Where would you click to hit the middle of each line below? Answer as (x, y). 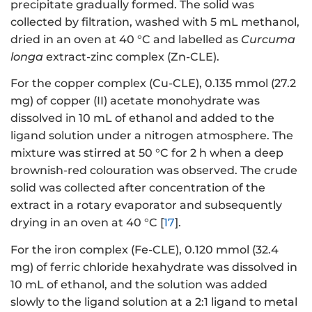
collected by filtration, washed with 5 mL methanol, (155, 22)
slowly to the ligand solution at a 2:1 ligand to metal (154, 302)
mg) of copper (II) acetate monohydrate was (135, 101)
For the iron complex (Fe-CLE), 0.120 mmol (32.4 (145, 249)
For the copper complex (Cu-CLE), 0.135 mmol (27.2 (153, 84)
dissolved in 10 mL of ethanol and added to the (142, 118)
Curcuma (268, 39)
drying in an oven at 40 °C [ (87, 223)
